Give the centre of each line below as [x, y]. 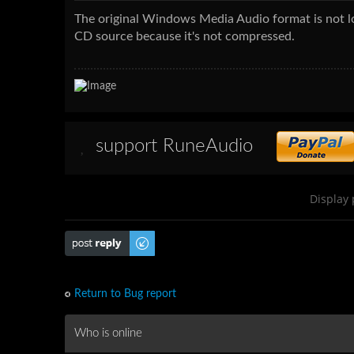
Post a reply [93, 237]
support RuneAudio [174, 146]
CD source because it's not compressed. [185, 36]
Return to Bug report [125, 294]
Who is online [108, 333]
